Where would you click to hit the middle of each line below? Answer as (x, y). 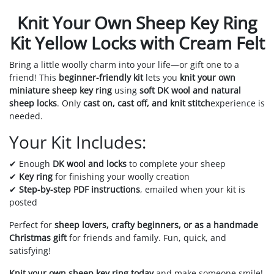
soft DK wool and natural (190, 90)
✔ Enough (31, 163)
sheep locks (33, 103)
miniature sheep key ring (61, 90)
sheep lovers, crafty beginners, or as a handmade (156, 224)
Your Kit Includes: (78, 142)
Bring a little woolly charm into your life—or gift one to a (124, 64)
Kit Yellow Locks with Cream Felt (137, 43)
